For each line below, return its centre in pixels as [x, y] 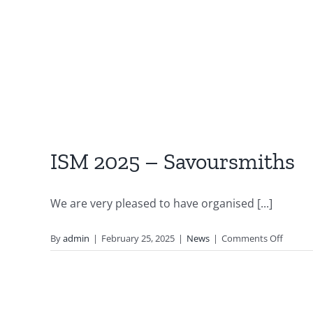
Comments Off [252, 239]
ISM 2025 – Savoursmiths [173, 162]
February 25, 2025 [138, 239]
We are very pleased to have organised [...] [161, 204]
